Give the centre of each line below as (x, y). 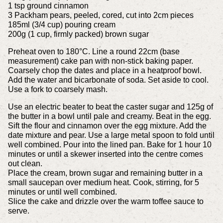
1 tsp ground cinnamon (48, 6)
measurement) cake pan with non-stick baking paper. (100, 61)
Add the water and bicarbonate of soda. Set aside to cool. (108, 80)
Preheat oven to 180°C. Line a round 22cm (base (94, 52)
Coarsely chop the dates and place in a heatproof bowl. (105, 71)
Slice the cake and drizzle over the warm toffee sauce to (106, 202)
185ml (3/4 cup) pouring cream (61, 25)
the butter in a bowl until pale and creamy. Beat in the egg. (109, 116)
